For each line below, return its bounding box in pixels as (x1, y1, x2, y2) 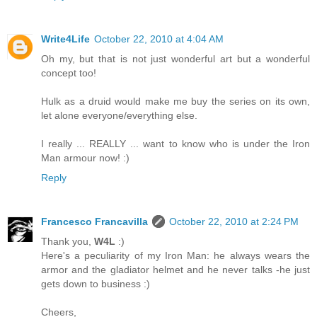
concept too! (41, 67, 96, 79)
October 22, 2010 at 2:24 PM (169, 215, 299, 227)
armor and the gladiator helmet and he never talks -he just (41, 263, 310, 275)
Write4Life (41, 33, 90, 45)
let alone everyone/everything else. (41, 109, 197, 121)
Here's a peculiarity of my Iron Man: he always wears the (41, 249, 310, 261)
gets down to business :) (41, 277, 150, 289)
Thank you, (41, 235, 94, 247)
